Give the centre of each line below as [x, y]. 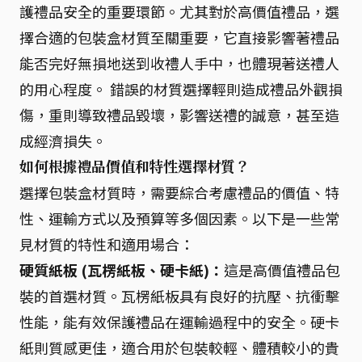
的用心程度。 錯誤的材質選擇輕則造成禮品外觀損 [181, 89]
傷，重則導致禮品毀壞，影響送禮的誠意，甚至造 [179, 115]
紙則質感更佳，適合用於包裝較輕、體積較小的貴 [179, 347]
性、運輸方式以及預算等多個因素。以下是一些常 [179, 218]
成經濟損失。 [63, 141]
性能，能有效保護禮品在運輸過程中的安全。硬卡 [179, 322]
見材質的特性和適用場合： [107, 244]
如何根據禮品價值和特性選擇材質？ [135, 166]
